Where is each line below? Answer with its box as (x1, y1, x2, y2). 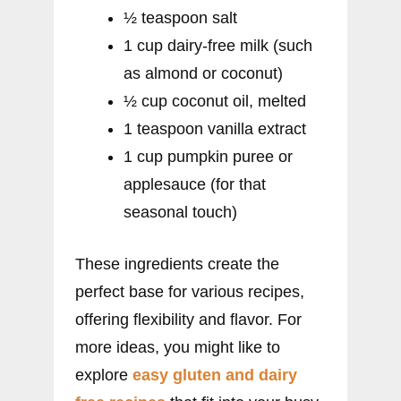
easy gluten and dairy (132, 366, 297, 385)
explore (75, 366, 132, 385)
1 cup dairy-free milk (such (124, 37, 312, 55)
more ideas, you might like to (75, 338, 280, 357)
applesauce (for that (124, 175, 266, 194)
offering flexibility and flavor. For (75, 311, 302, 329)
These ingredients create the (75, 255, 279, 274)
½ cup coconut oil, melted (124, 92, 306, 111)
